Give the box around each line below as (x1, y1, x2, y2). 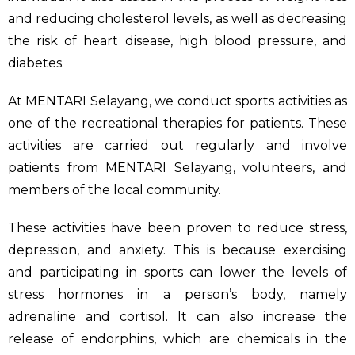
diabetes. (8, 55, 64, 71)
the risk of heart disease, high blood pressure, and (8, 33, 347, 49)
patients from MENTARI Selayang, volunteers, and (8, 160, 347, 176)
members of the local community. (8, 182, 221, 198)
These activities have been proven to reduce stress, (8, 220, 347, 236)
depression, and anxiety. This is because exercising (8, 242, 347, 258)
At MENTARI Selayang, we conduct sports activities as (8, 94, 347, 109)
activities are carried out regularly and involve (8, 138, 347, 154)
